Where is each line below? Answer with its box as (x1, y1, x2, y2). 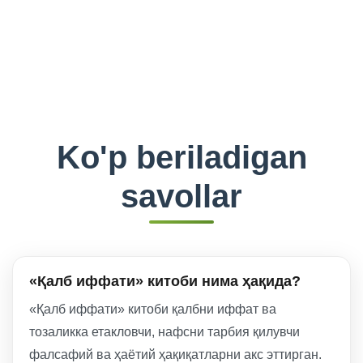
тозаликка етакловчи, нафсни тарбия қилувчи (29, 325, 300, 339)
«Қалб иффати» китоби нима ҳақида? (29, 273, 301, 289)
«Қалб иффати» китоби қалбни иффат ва (29, 302, 276, 316)
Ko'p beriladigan (56, 139, 307, 175)
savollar (121, 178, 242, 214)
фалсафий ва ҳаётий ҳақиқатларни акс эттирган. (29, 348, 322, 361)
